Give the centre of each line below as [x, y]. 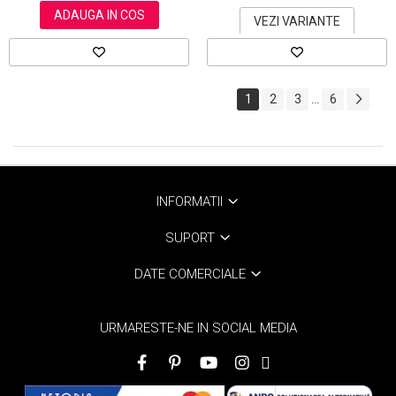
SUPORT [191, 238]
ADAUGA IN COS [99, 15]
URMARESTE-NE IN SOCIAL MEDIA [198, 328]
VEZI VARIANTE [297, 22]
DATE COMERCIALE [191, 274]
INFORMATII [191, 202]
